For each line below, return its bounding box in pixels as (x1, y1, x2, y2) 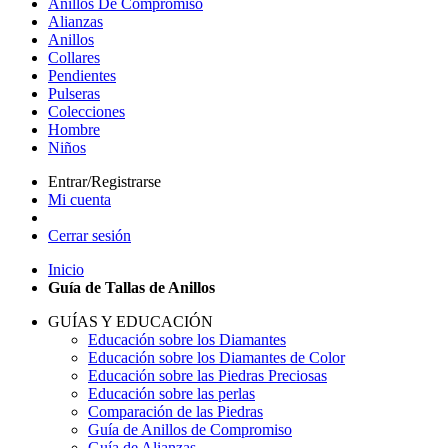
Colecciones (48, 103, 125, 120)
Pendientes (48, 67, 116, 84)
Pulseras (48, 85, 100, 102)
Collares (48, 49, 100, 66)
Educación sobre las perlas (88, 385, 255, 402)
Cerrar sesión (48, 227, 131, 244)
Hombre (48, 121, 100, 138)
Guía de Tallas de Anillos (48, 279, 215, 296)
